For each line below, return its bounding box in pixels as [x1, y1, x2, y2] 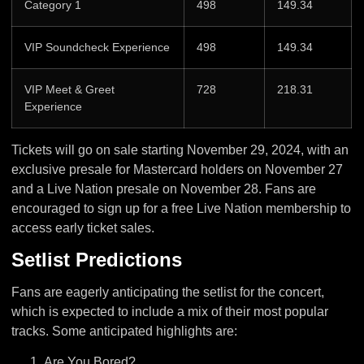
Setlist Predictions [11, 248, 183, 271]
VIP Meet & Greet [24, 83, 115, 97]
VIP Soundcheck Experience [24, 41, 171, 54]
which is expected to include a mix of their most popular [11, 304, 329, 318]
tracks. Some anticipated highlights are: [11, 323, 238, 338]
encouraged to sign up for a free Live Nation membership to [11, 201, 352, 216]
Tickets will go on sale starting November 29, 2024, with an [11, 143, 349, 158]
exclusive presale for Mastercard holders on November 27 [11, 162, 344, 177]
